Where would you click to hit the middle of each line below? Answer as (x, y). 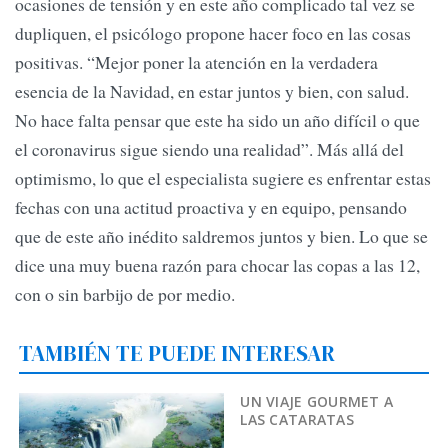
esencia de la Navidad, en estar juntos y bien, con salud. (212, 91)
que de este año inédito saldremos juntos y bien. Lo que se (221, 236)
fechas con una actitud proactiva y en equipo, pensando (211, 207)
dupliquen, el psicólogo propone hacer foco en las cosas (213, 33)
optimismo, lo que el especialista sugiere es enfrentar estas (223, 178)
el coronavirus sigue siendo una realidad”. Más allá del (209, 149)
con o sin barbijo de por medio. (125, 294)
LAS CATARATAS (297, 419)
